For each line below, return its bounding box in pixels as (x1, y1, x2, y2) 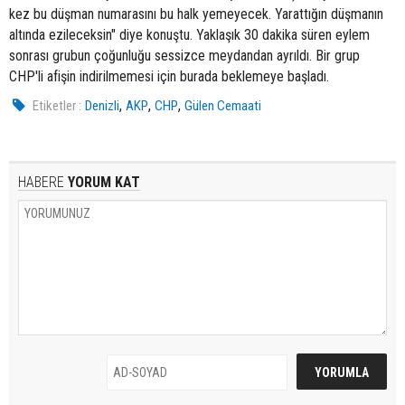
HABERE (18, 174, 64, 192)
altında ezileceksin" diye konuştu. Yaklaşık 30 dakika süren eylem (9, 26, 370, 44)
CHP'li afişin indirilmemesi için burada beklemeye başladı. (9, 68, 329, 86)
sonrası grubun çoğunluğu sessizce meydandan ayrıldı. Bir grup (9, 47, 360, 65)
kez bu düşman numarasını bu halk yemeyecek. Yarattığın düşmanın (9, 5, 383, 24)
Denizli (85, 98, 120, 115)
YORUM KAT (64, 174, 140, 192)
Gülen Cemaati (184, 98, 262, 115)
